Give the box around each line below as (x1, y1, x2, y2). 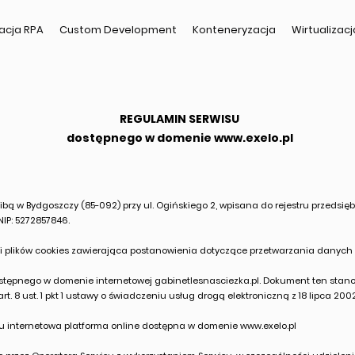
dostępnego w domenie (66, 130, 214, 146)
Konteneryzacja (193, 22, 276, 37)
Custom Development (59, 22, 177, 37)
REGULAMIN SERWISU (120, 111, 239, 127)
